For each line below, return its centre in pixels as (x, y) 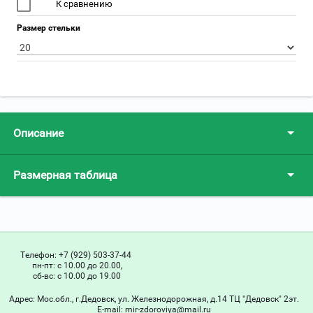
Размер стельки (49, 28)
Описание (38, 133)
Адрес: (23, 299)
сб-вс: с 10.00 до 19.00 (77, 276)
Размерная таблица (65, 175)
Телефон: (39, 255)
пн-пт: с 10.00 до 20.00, (77, 266)
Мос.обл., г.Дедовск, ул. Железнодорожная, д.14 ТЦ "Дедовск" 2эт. (168, 299)
